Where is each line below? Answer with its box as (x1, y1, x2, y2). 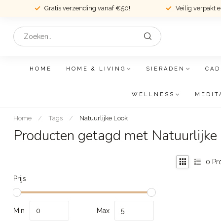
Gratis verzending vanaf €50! (44, 4, 130, 12)
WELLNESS (131, 91, 175, 98)
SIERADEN (146, 66, 185, 72)
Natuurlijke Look (79, 114, 128, 122)
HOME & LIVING (66, 66, 126, 72)
